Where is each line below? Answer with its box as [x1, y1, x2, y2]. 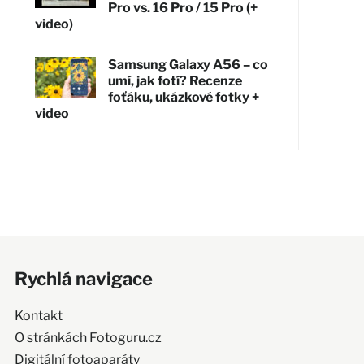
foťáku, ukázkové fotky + [107, 89, 259, 105]
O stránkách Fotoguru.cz [14, 329, 162, 345]
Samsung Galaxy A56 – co [107, 56, 268, 72]
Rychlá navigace [14, 267, 153, 289]
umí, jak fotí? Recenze [107, 72, 242, 89]
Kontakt [14, 307, 63, 323]
